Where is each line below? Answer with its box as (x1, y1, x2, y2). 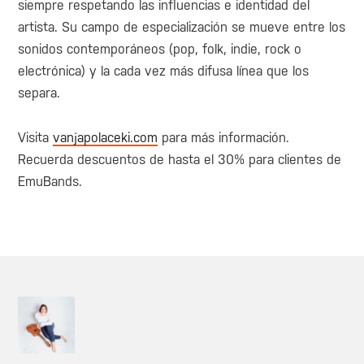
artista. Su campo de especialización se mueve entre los (18, 19, 346, 36)
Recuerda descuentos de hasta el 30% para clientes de (18, 151, 342, 167)
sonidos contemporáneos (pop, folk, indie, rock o (18, 41, 302, 58)
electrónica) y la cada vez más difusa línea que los (18, 63, 310, 80)
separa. (18, 85, 61, 102)
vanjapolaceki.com (53, 129, 158, 145)
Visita (18, 129, 54, 145)
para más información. (158, 129, 290, 145)
